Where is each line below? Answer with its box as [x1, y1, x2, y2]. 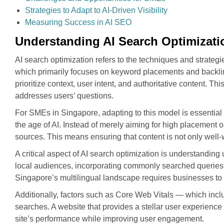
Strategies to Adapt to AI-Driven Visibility [25, 6, 167, 14]
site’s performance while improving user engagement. [15, 214, 204, 223]
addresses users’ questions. [15, 91, 113, 100]
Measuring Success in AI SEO [25, 18, 131, 26]
